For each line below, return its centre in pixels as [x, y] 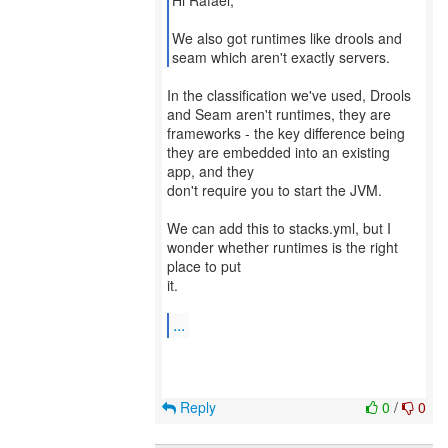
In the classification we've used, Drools [289, 95]
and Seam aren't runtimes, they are [279, 114]
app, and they [210, 171]
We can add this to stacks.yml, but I [279, 228]
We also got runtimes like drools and [286, 38]
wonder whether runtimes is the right [282, 247]
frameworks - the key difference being [286, 133]
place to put [204, 266]
